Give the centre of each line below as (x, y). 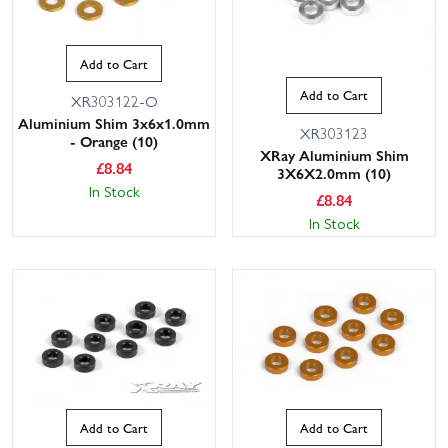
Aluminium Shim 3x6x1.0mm (114, 122)
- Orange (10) (114, 140)
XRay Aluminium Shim (334, 154)
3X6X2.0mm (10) (334, 172)
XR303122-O (114, 100)
